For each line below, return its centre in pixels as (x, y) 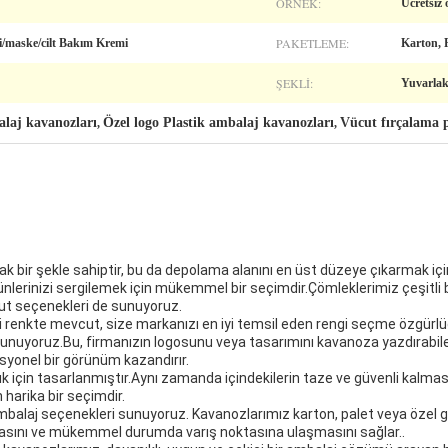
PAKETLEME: (312, 43)
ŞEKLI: (294, 83)
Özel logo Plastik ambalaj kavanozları (218, 122)
